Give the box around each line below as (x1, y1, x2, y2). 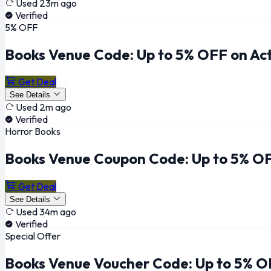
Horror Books (5, 125, 60, 138)
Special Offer (5, 230, 60, 243)
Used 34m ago (16, 206, 76, 218)
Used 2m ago (16, 101, 71, 114)
